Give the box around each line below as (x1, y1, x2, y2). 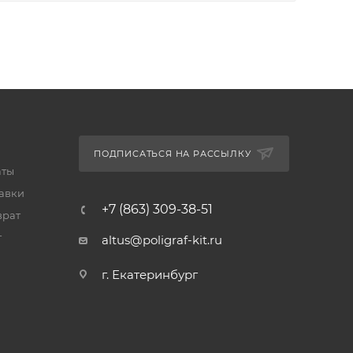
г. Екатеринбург (101, 267, 198, 282)
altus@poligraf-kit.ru (101, 232, 222, 247)
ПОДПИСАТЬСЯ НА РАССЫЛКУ (93, 148, 251, 159)
